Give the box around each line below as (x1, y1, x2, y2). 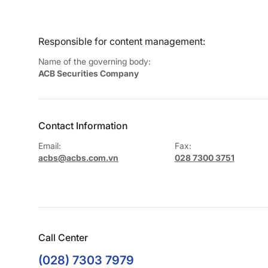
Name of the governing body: (38, 56, 151, 66)
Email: (38, 140, 61, 151)
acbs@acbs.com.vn (38, 152, 118, 163)
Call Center (38, 231, 88, 243)
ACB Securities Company (38, 68, 139, 78)
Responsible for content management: (38, 35, 205, 47)
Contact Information (38, 119, 127, 132)
